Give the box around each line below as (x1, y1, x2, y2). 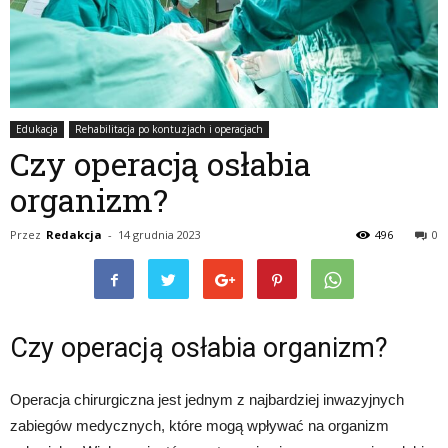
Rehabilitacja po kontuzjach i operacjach (75, 122, 263, 137)
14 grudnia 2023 (118, 227, 201, 243)
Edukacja (16, 122, 58, 137)
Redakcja (46, 227, 102, 243)
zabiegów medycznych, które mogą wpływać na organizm (10, 417, 389, 435)
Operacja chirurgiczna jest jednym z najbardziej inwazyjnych (10, 391, 404, 409)
